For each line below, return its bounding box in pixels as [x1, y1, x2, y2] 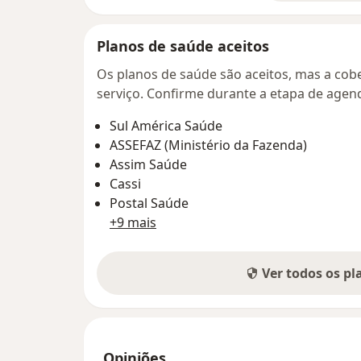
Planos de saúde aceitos [97, 35, 269, 56]
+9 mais [110, 213, 156, 231]
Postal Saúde [110, 193, 189, 212]
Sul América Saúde [110, 116, 222, 135]
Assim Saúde [110, 155, 187, 173]
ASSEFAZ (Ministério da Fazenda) [110, 135, 307, 154]
